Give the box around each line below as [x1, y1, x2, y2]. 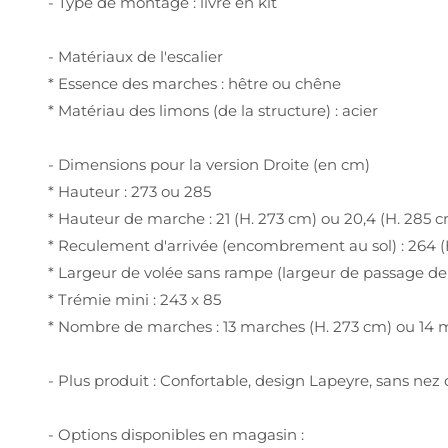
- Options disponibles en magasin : [48, 424, 304, 444]
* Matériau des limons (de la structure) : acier [48, 100, 378, 120]
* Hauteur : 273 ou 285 [48, 181, 211, 201]
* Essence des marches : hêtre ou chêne [48, 73, 341, 93]
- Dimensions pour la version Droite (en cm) [48, 154, 370, 174]
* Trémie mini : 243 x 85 [48, 289, 221, 309]
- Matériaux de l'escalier [48, 46, 223, 66]
